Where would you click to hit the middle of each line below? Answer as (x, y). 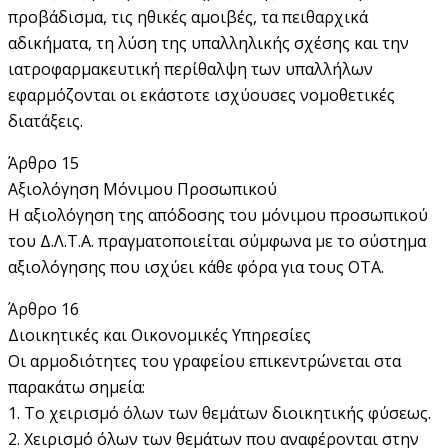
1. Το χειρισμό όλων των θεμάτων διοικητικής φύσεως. (219, 412)
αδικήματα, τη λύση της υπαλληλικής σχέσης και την (208, 42)
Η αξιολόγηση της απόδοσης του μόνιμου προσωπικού (218, 214)
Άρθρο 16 (43, 308)
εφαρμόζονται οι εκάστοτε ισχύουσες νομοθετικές (201, 94)
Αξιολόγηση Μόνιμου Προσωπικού (142, 188)
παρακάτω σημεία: (76, 386)
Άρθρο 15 (43, 162)
